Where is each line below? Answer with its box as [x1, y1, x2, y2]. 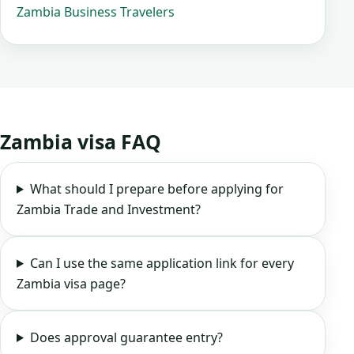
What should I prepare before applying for [29, 179, 284, 198]
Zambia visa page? [17, 274, 126, 292]
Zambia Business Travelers [17, 2, 175, 21]
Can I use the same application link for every [29, 254, 294, 272]
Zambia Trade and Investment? [17, 200, 201, 218]
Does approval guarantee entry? [29, 328, 223, 346]
